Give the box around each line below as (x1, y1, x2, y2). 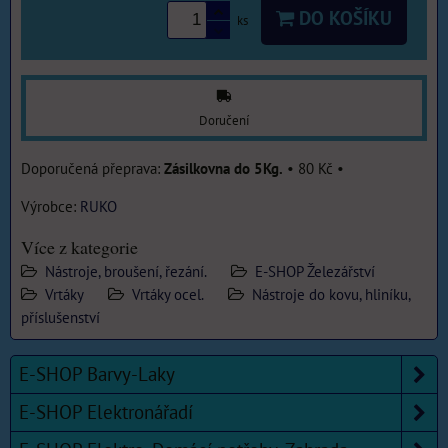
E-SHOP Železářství (255, 261, 375, 282)
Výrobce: (21, 196, 80, 217)
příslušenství (21, 307, 100, 328)
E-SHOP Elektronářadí (19, 400, 193, 425)
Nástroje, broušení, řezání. (45, 261, 207, 282)
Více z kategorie (21, 235, 138, 260)
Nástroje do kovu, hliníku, (252, 284, 410, 305)
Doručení (199, 112, 249, 130)
